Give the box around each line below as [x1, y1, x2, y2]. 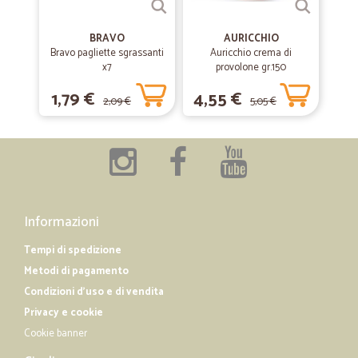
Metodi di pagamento [24, 263, 129, 280]
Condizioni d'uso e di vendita [24, 284, 164, 300]
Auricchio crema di [210, 45, 292, 62]
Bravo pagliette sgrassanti [50, 45, 164, 62]
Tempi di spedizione [24, 242, 121, 259]
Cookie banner [24, 325, 87, 342]
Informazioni [24, 211, 99, 233]
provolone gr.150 [216, 59, 286, 76]
